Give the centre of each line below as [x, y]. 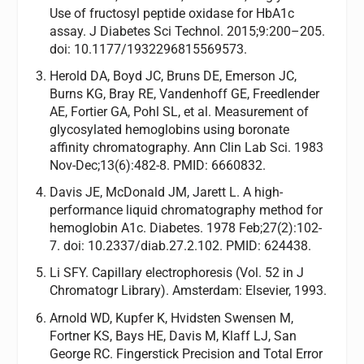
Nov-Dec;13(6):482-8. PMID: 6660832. [157, 166]
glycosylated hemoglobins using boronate [169, 130]
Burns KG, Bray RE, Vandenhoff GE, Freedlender [184, 94]
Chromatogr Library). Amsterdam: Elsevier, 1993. [188, 291]
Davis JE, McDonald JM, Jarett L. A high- [166, 193]
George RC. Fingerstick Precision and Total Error [186, 353]
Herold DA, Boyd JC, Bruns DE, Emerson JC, [173, 76]
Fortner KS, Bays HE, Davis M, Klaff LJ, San [173, 336]
